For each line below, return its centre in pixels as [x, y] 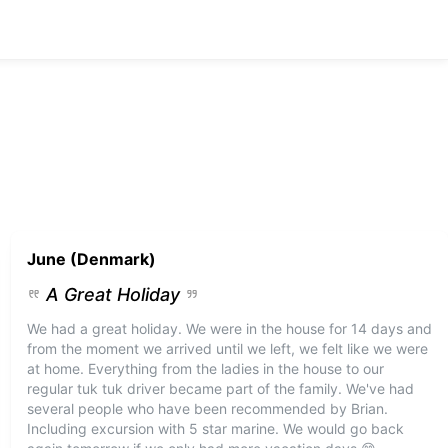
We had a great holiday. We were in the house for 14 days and [229, 328]
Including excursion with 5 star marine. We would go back [215, 428]
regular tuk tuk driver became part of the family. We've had [220, 388]
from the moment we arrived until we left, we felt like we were [227, 348]
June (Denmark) [91, 259]
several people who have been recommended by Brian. [207, 408]
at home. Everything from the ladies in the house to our [205, 368]
